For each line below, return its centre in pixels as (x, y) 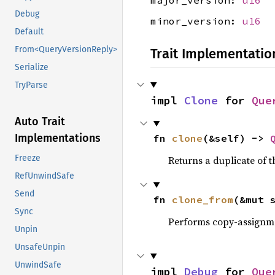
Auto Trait (40, 122)
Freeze (28, 158)
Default (29, 32)
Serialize (32, 68)
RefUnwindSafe (45, 176)
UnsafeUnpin (40, 247)
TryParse (31, 85)
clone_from (202, 199)
